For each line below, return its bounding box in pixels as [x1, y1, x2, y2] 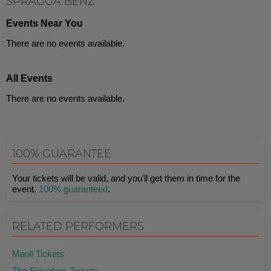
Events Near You [6, 18, 83, 28]
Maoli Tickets [12, 249, 64, 259]
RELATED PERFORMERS [12, 220, 144, 233]
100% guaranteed [39, 184, 108, 194]
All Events [6, 73, 53, 83]
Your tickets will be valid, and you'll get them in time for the [12, 173, 240, 183]
